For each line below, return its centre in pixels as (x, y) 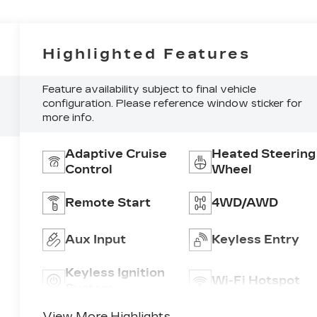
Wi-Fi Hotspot (255, 280)
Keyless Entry (255, 239)
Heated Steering (263, 154)
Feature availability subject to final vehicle (150, 89)
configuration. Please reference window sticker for (173, 103)
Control (89, 169)
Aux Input (96, 239)
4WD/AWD (244, 202)
